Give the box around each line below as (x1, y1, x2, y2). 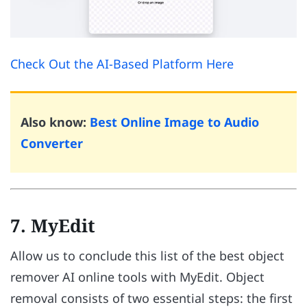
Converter (21, 134, 86, 151)
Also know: (21, 113, 90, 130)
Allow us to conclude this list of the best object (10, 247, 284, 264)
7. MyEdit (10, 212, 95, 238)
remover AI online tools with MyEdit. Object (10, 268, 265, 285)
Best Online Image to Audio (90, 113, 259, 130)
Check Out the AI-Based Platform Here (10, 56, 234, 73)
